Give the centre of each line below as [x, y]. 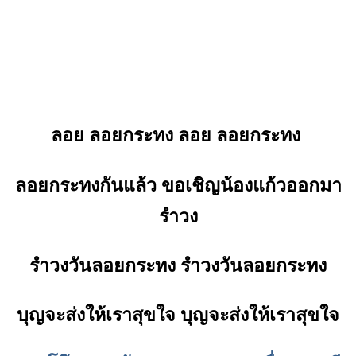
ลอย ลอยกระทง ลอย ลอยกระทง [178, 135]
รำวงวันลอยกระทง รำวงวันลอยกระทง [178, 265]
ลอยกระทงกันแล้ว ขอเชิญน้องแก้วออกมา [178, 185]
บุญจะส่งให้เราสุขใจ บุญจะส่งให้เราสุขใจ [178, 314]
